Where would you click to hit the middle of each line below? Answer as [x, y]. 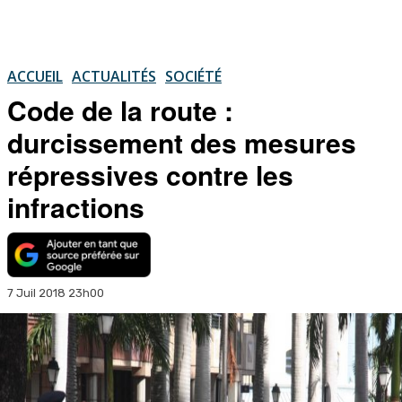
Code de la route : [120, 109]
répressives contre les [150, 174]
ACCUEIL [35, 76]
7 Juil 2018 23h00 [56, 293]
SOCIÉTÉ [193, 76]
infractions [76, 206]
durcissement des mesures [182, 142]
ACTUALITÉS [114, 76]
